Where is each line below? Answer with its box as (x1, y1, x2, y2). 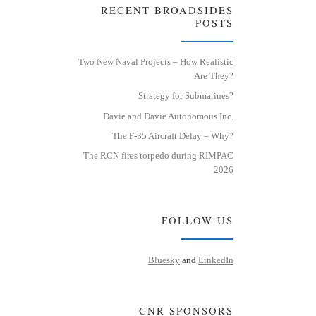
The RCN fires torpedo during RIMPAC (83, 150, 233, 162)
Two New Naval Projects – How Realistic (78, 56, 233, 67)
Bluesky (148, 254, 180, 265)
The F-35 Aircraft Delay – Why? (112, 130, 233, 141)
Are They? (194, 70, 233, 81)
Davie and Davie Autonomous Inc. (103, 110, 233, 121)
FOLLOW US (162, 213, 233, 228)
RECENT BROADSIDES (101, 3, 233, 18)
